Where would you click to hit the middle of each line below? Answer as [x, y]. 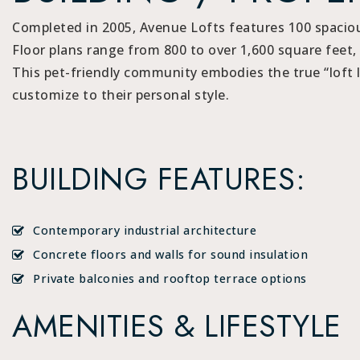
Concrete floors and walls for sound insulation [170, 254]
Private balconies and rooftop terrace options [170, 278]
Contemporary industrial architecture [145, 230]
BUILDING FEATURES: [159, 178]
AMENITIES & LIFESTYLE [177, 325]
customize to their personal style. [121, 94]
